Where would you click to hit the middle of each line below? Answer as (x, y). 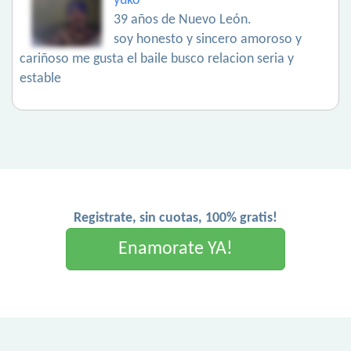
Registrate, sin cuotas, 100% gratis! (175, 219)
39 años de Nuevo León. (183, 20)
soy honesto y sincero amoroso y (208, 40)
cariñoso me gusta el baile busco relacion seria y (157, 60)
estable (40, 79)
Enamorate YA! (175, 250)
